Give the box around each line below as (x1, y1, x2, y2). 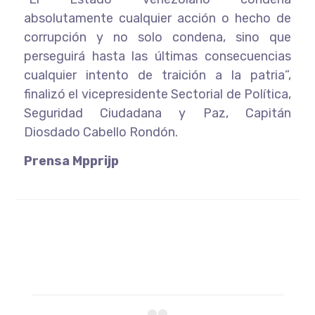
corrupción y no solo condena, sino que (23, 29, 292, 45)
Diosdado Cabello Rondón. (23, 124, 178, 140)
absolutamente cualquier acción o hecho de (23, 10, 292, 26)
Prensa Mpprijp (23, 153, 119, 169)
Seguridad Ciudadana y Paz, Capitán (23, 105, 292, 121)
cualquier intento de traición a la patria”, (23, 67, 292, 83)
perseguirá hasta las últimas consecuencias (23, 48, 292, 64)
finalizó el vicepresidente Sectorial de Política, (23, 86, 292, 102)
